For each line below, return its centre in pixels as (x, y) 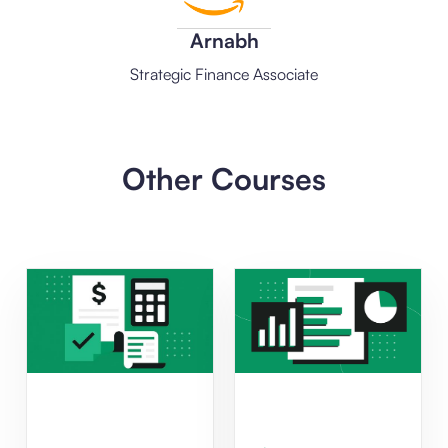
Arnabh (224, 40)
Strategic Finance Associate (224, 73)
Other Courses (224, 178)
